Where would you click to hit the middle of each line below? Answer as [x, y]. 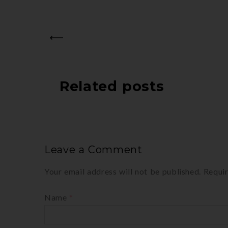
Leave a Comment [93, 149]
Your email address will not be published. [123, 171]
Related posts [112, 86]
